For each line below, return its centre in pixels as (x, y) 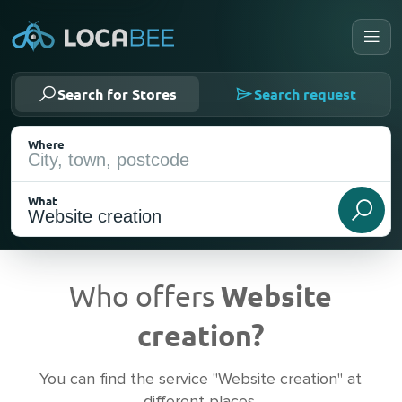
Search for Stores (117, 94)
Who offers (145, 296)
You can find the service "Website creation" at (201, 380)
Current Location (103, 349)
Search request (305, 94)
